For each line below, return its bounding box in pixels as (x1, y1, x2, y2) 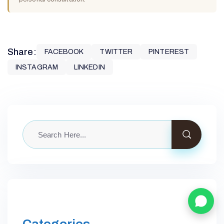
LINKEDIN (73, 63, 105, 71)
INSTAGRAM (15, 63, 58, 71)
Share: (7, 46, 36, 57)
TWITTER (99, 48, 133, 55)
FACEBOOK (44, 48, 84, 55)
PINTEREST (148, 48, 189, 55)
